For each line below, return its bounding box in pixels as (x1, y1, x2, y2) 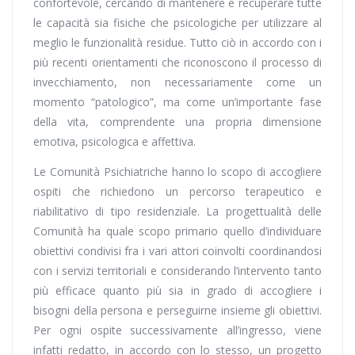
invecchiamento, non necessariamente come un (33, 74, 322, 90)
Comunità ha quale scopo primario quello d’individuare (33, 223, 322, 239)
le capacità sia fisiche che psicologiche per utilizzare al (33, 15, 322, 30)
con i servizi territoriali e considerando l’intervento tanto (33, 263, 322, 278)
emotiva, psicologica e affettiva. (33, 134, 196, 149)
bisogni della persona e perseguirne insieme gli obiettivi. (33, 303, 322, 318)
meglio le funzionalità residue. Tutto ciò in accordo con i (33, 35, 322, 50)
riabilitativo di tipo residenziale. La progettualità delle (33, 204, 322, 219)
